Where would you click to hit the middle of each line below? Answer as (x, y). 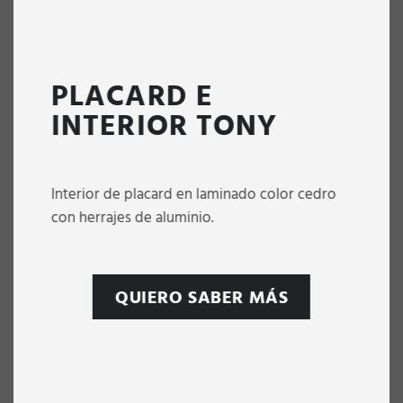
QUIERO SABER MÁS (201, 297)
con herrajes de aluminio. (132, 217)
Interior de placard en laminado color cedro (193, 193)
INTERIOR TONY (164, 124)
